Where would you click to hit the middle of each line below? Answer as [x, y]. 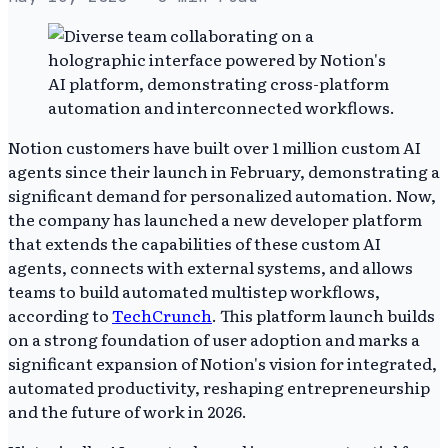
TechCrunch [162, 314]
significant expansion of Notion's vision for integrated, [222, 362]
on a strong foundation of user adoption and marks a [214, 338]
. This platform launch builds [323, 314]
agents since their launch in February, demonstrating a [224, 170]
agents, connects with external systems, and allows [210, 266]
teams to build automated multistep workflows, [194, 290]
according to [60, 314]
